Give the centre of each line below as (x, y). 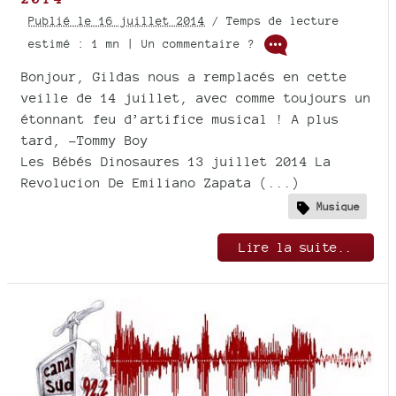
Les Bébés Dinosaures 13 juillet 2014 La (176, 162)
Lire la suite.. (296, 247)
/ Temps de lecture (272, 21)
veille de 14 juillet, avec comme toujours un (196, 98)
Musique (338, 206)
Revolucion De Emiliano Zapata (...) (160, 183)
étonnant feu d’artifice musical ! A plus (180, 119)
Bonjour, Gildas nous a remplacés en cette (184, 77)
